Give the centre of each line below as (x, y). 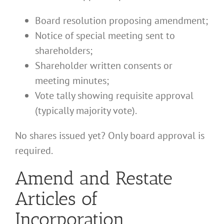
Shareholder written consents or (104, 65)
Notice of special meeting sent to (105, 35)
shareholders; (64, 50)
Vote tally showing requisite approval (114, 95)
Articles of (56, 198)
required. (34, 150)
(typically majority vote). (86, 110)
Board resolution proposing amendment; (121, 20)
